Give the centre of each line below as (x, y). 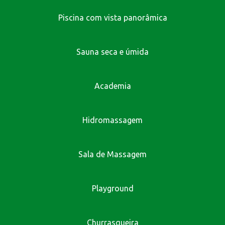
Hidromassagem (113, 120)
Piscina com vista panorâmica (113, 17)
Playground (113, 188)
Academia (113, 86)
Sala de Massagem (113, 154)
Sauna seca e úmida (113, 51)
